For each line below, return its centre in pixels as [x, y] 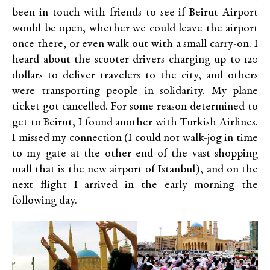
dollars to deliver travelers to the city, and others [135, 76]
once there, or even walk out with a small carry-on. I [135, 45]
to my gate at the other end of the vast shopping [135, 154]
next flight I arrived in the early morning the [135, 186]
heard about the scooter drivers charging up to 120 [135, 60]
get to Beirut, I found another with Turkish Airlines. [135, 123]
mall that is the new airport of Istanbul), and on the [135, 170]
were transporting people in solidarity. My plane [135, 92]
